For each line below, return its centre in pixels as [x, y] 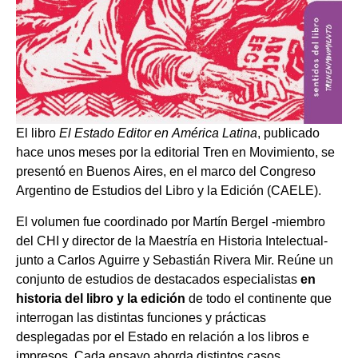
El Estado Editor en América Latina [158, 133]
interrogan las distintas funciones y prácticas [141, 317]
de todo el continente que [259, 298]
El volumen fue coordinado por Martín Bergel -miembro [171, 221]
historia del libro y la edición [101, 298]
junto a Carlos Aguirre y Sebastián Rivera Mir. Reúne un [175, 260]
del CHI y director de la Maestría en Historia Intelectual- [172, 241]
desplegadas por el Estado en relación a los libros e [163, 336]
